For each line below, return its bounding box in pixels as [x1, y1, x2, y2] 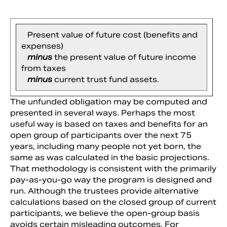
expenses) [21, 41, 63, 51]
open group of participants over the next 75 [10, 130, 192, 140]
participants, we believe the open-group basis [10, 208, 200, 218]
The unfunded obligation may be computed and [10, 96, 207, 106]
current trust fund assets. [54, 74, 159, 84]
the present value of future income [54, 52, 196, 62]
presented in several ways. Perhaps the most [10, 107, 195, 118]
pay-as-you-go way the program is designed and [10, 174, 212, 184]
